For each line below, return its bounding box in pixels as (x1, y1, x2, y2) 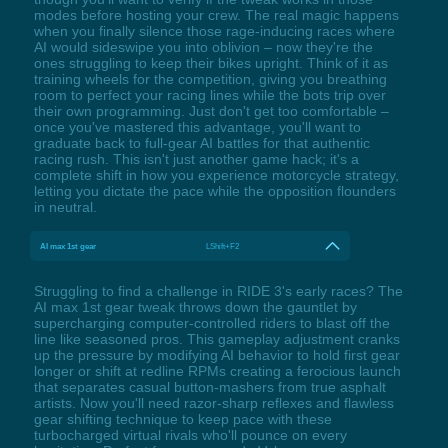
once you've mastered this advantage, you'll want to (33, 119, 361, 136)
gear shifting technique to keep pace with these (33, 411, 332, 428)
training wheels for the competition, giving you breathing (33, 71, 387, 88)
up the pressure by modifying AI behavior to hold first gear (33, 347, 400, 364)
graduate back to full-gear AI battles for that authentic (33, 135, 370, 152)
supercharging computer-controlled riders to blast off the (33, 315, 390, 332)
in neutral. (33, 199, 97, 216)
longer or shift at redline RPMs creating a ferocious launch (33, 363, 401, 380)
